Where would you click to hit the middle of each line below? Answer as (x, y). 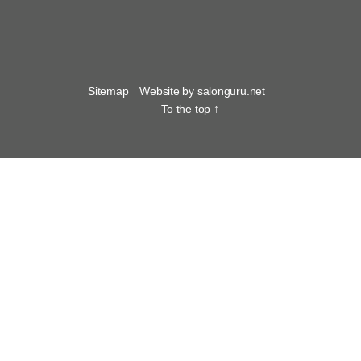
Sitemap (108, 91)
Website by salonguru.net (202, 91)
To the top (187, 108)
